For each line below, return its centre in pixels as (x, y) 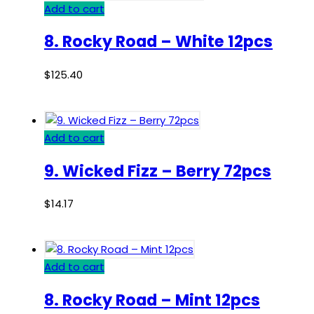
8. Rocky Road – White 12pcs (158, 42)
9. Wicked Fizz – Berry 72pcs (158, 171)
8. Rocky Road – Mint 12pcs (152, 300)
